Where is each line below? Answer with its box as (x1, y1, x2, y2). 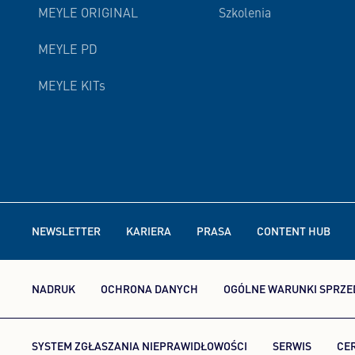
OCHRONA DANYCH (101, 281, 198, 296)
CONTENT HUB (257, 223, 330, 239)
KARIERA (126, 223, 171, 239)
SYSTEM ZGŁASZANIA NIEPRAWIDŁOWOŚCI (32, 338, 247, 353)
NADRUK (32, 281, 75, 296)
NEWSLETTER (32, 223, 101, 239)
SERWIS (273, 338, 311, 353)
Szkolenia (219, 8, 271, 21)
